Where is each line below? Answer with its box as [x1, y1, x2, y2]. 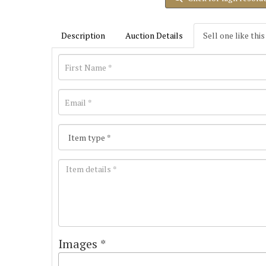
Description [61, 30, 105, 41]
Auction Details [125, 30, 183, 41]
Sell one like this [203, 30, 265, 41]
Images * [58, 236, 106, 252]
